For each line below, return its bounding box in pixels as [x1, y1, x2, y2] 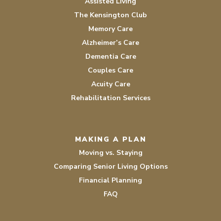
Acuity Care [91, 79, 130, 89]
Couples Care [88, 66, 133, 75]
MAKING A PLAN [74, 135, 147, 144]
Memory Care [88, 24, 133, 34]
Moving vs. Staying [78, 148, 143, 157]
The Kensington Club [74, 10, 147, 20]
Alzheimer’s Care [82, 38, 139, 47]
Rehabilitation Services [71, 93, 150, 103]
